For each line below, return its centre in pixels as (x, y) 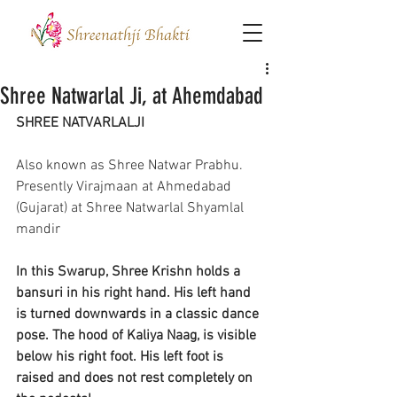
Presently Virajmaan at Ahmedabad (125, 187)
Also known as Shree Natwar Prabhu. (129, 166)
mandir (38, 230)
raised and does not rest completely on (136, 378)
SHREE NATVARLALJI (80, 123)
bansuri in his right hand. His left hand (135, 293)
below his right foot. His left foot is (121, 357)
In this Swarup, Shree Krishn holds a (130, 272)
